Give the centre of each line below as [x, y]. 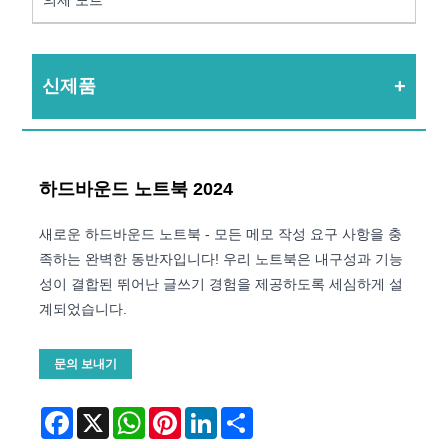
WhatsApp [178, 414]
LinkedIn [244, 414]
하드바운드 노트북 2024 [136, 188]
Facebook [105, 414]
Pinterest [209, 414]
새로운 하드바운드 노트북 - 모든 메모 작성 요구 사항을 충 [221, 233]
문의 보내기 [86, 363]
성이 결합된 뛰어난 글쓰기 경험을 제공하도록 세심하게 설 [221, 283]
